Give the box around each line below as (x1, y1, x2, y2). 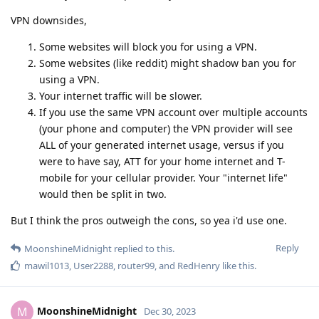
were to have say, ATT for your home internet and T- (39, 155, 286, 169)
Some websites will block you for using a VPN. (39, 40, 257, 54)
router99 (117, 259, 155, 273)
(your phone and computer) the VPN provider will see (39, 122, 293, 136)
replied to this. (112, 242, 174, 256)
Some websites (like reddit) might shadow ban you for (39, 56, 296, 70)
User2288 (73, 259, 113, 273)
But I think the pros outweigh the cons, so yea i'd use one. (11, 214, 287, 228)
